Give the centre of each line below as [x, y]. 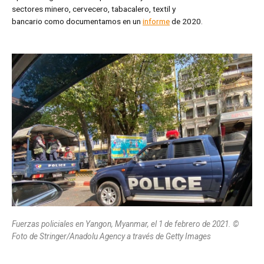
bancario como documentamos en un [77, 22]
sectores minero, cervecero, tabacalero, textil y [94, 9]
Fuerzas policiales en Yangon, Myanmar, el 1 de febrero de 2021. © [125, 224]
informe [156, 22]
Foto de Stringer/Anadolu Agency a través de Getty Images [111, 236]
